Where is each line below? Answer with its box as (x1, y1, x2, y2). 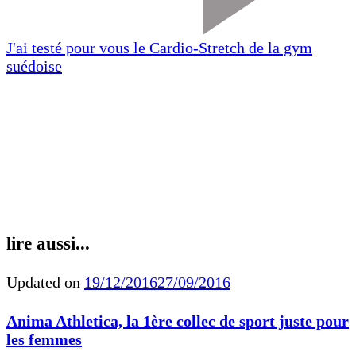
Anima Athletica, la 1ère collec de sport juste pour (6, 312, 349, 331)
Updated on (6, 273, 84, 291)
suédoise (6, 57, 62, 75)
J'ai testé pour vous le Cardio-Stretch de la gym (6, 39, 312, 57)
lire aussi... (6, 233, 90, 254)
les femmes (6, 331, 82, 349)
